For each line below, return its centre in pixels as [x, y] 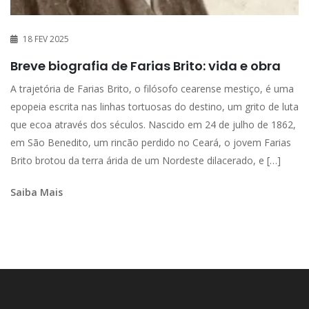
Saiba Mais [37, 192]
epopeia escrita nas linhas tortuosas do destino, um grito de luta [154, 107]
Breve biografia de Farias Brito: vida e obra [146, 66]
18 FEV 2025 [46, 39]
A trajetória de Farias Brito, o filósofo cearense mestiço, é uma [152, 89]
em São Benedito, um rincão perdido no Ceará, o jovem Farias [151, 143]
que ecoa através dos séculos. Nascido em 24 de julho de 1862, [153, 125]
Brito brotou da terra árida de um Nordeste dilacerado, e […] [146, 161]
